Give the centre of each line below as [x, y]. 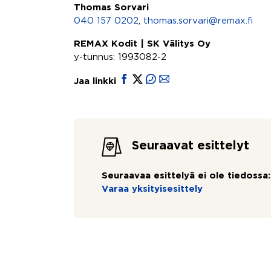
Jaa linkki [96, 81]
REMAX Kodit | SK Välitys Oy [142, 44]
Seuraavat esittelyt [191, 146]
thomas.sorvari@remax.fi [198, 21]
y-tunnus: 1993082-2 [120, 57]
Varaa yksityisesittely [152, 189]
